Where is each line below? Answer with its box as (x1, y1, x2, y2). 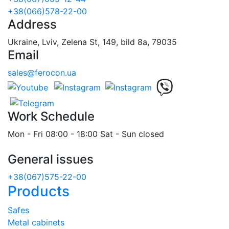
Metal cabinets (8, 217, 64, 227)
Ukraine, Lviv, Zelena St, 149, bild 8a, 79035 (8, 37, 177, 48)
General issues (8, 151, 94, 167)
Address (8, 17, 57, 32)
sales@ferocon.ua (8, 67, 76, 78)
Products (8, 182, 70, 200)
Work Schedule (8, 108, 95, 124)
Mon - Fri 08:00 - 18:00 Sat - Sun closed (8, 128, 164, 139)
